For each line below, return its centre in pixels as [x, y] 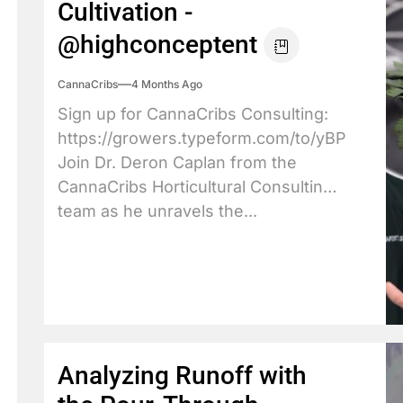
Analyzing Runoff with [182, 376]
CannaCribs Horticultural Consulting [195, 187]
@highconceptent [157, 45]
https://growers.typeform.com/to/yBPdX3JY [227, 138]
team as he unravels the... [157, 211]
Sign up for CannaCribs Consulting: [193, 114]
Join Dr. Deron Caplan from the [177, 162]
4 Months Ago [167, 84]
